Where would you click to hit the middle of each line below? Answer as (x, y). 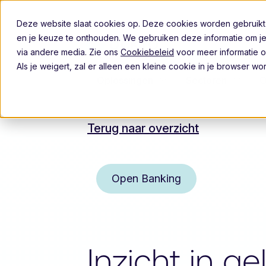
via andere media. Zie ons (69, 52)
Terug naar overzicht (143, 128)
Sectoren (206, 80)
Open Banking (146, 178)
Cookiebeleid (147, 52)
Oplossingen (125, 80)
